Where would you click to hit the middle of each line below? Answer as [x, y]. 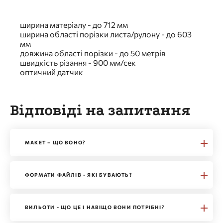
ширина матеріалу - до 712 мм [74, 25]
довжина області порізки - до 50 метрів [93, 53]
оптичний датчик [52, 72]
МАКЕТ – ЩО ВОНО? [56, 142]
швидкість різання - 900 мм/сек [78, 62]
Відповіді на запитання [100, 110]
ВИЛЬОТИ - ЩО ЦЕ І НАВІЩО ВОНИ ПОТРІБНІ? [95, 207]
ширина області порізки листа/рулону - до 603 [106, 34]
